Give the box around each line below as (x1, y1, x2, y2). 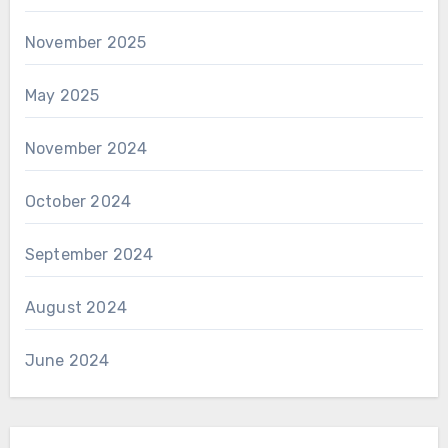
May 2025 (24, 85, 100, 105)
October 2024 (24, 191, 132, 211)
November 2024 (24, 138, 148, 158)
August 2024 (24, 297, 127, 317)
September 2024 (24, 244, 154, 264)
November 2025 (24, 32, 147, 52)
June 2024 (24, 350, 110, 370)
